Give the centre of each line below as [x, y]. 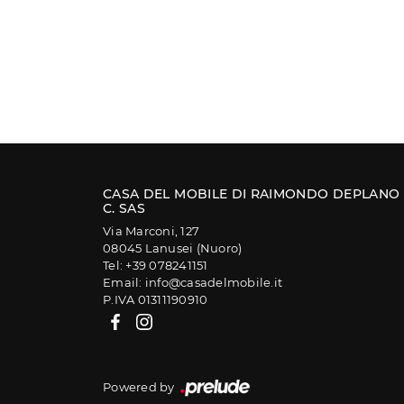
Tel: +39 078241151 [156, 265]
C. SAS [124, 208]
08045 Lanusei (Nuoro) [173, 248]
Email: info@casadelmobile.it [193, 282]
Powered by [140, 387]
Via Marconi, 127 [151, 231]
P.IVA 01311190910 [156, 299]
